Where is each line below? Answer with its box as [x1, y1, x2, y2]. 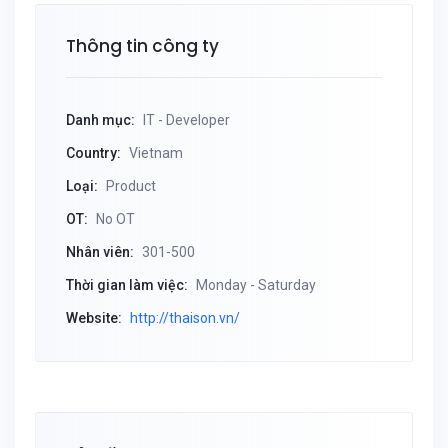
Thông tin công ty [66, 34, 219, 58]
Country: [66, 145, 121, 161]
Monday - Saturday [193, 277, 316, 293]
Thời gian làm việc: [66, 277, 188, 293]
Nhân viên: [66, 244, 134, 260]
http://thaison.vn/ [130, 310, 240, 326]
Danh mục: [66, 112, 135, 128]
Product [103, 178, 156, 194]
